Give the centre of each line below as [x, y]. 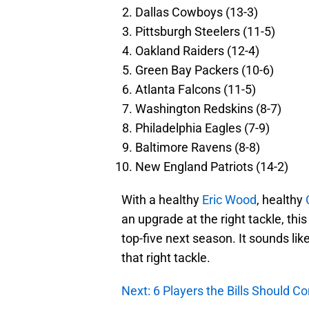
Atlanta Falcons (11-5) [196, 90]
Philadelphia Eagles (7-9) [202, 128]
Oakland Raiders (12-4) [197, 51]
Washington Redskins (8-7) [208, 109]
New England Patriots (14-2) [212, 167]
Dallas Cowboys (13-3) [197, 12]
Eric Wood [229, 200]
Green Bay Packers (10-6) [205, 70]
